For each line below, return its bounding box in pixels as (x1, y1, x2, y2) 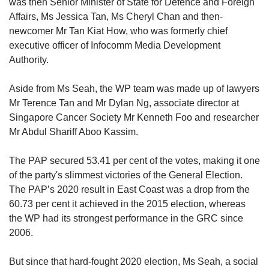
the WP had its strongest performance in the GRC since (9, 213, 243, 224)
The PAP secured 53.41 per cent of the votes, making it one (9, 156, 260, 166)
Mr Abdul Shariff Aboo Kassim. (9, 127, 138, 138)
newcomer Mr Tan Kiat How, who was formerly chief (9, 26, 228, 37)
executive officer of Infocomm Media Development (9, 40, 220, 51)
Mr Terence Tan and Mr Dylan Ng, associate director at (9, 98, 239, 109)
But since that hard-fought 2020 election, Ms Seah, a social (9, 256, 258, 267)
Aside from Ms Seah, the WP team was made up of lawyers (9, 83, 259, 94)
